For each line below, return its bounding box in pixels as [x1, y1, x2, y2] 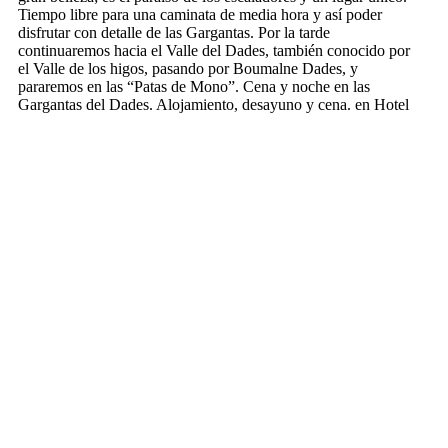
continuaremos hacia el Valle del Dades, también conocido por [18, 41, 410, 59]
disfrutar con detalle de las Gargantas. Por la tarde [18, 23, 330, 41]
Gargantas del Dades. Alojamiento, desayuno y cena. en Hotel [18, 95, 409, 113]
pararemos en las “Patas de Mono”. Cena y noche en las [18, 77, 370, 95]
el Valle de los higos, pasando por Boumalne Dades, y [18, 59, 358, 77]
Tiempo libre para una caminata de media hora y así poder [18, 5, 382, 23]
